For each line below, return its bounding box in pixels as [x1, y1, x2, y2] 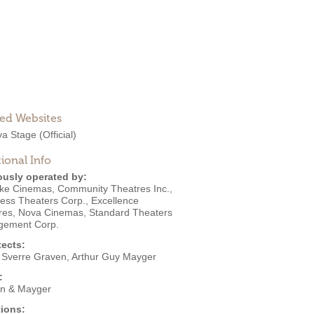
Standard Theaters [89, 207, 172, 218]
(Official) [39, 129, 76, 140]
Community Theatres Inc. [57, 183, 170, 194]
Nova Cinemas [18, 207, 83, 218]
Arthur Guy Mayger [71, 251, 156, 262]
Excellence [91, 195, 139, 206]
